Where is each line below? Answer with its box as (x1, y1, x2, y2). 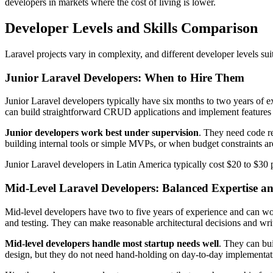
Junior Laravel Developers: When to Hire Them (5, 71, 244, 84)
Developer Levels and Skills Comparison (5, 20, 258, 37)
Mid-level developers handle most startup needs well (5, 238, 219, 249)
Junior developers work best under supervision (5, 127, 199, 138)
